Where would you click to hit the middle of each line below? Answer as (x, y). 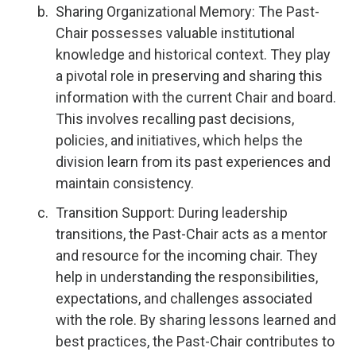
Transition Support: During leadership (172, 213)
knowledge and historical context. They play (193, 54)
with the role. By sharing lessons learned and (196, 320)
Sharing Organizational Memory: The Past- (188, 12)
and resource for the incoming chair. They (187, 255)
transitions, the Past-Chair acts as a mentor (192, 234)
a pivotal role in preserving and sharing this (189, 76)
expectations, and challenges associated (184, 298)
